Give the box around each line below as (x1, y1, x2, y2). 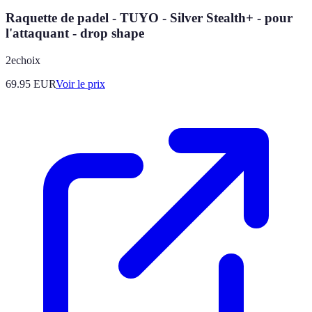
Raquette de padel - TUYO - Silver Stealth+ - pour (6, 10, 292, 25)
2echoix (6, 54, 40, 66)
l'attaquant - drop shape (6, 25, 144, 40)
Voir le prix (56, 77, 105, 90)
